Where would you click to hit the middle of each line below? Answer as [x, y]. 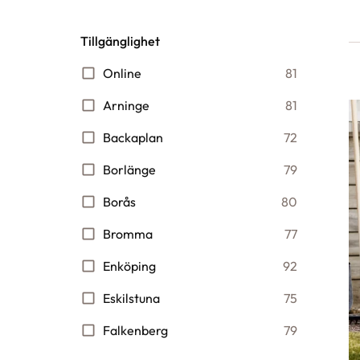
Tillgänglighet [120, 41]
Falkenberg [135, 330]
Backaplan [133, 137]
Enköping [129, 266]
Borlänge [129, 170]
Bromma [128, 234]
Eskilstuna [131, 298]
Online [122, 73]
